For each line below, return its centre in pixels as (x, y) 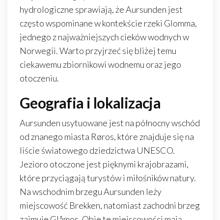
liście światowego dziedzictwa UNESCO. (97, 150)
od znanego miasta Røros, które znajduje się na (107, 137)
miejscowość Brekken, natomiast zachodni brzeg (110, 205)
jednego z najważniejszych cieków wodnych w (104, 37)
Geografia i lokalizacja (90, 103)
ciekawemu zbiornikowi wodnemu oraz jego (100, 64)
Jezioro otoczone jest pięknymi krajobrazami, (104, 164)
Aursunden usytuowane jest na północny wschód (110, 123)
